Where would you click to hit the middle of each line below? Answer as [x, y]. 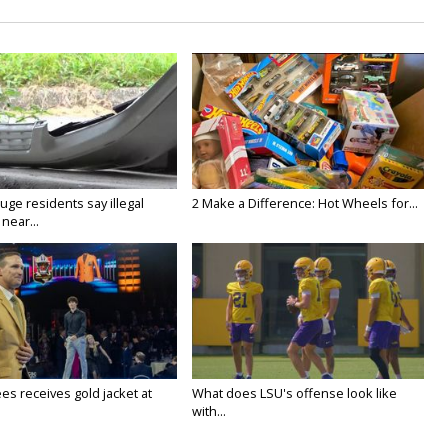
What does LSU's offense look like [295, 393]
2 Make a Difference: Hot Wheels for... [305, 203]
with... [209, 411]
